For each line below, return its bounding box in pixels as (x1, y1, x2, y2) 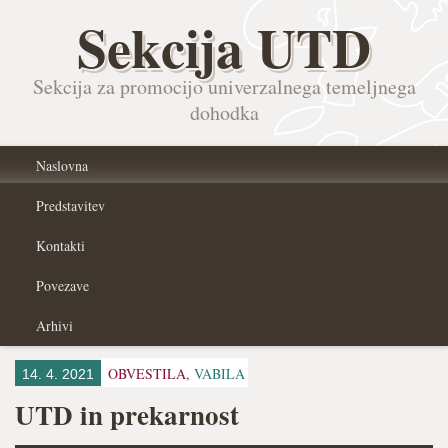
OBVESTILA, (108, 364, 194, 383)
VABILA (194, 364, 245, 383)
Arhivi (36, 316, 73, 335)
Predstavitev (36, 196, 105, 215)
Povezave (36, 276, 89, 295)
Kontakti (36, 236, 85, 255)
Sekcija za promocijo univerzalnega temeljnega (32, 73, 416, 100)
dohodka (189, 99, 259, 126)
